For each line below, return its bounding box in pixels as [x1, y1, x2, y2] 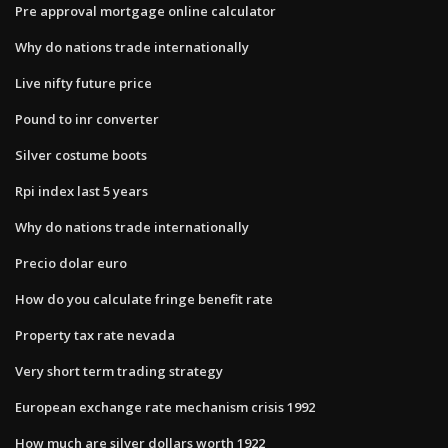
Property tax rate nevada [15, 325, 175, 344]
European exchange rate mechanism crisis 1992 [15, 397, 315, 416]
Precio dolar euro [15, 253, 127, 272]
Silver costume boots [15, 145, 147, 164]
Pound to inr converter [15, 109, 159, 128]
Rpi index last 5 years [15, 181, 148, 200]
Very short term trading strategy [15, 361, 223, 380]
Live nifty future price [15, 73, 152, 92]
